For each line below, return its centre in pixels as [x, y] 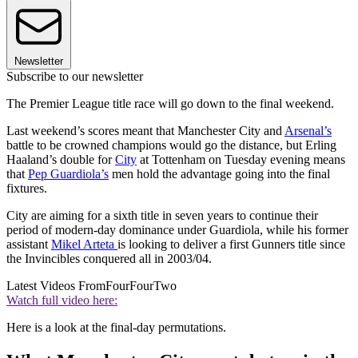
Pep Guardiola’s [68, 174]
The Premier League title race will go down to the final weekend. [172, 104]
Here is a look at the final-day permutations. [118, 328]
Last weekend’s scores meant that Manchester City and [145, 131]
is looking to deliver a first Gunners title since [231, 245]
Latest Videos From [56, 286]
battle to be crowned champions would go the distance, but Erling [171, 145]
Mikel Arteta [84, 245]
